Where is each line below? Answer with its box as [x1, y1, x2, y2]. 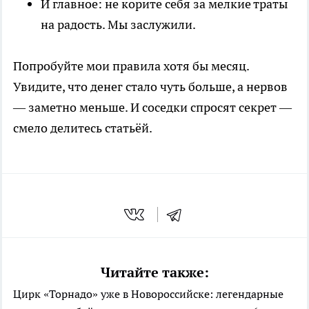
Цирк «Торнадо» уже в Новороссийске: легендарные [13, 286, 283, 301]
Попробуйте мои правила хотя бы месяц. [13, 58, 249, 74]
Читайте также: [100, 263, 209, 281]
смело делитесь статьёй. [13, 120, 152, 137]
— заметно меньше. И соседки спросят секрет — [13, 99, 292, 116]
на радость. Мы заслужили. [41, 17, 196, 33]
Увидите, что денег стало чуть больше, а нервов [13, 79, 288, 95]
